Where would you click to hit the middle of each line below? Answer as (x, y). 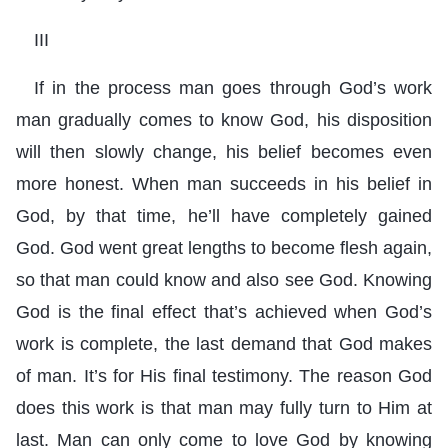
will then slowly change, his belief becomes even (224, 151)
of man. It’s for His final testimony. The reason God (224, 375)
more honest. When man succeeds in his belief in (224, 183)
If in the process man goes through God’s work (233, 87)
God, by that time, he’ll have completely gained (224, 215)
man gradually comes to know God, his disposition (224, 119)
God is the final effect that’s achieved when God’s (224, 311)
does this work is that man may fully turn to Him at (224, 407)
